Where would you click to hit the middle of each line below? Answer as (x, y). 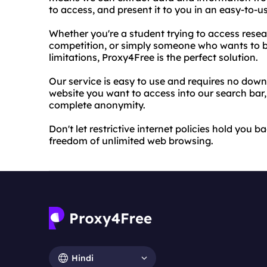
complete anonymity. (97, 105)
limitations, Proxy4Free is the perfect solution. (153, 57)
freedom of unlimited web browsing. (131, 141)
